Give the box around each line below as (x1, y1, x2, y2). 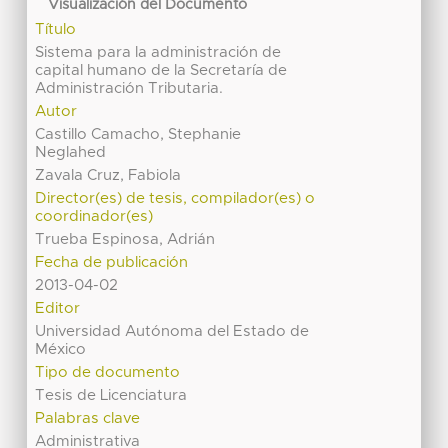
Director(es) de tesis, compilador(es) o (35, 191, 316, 207)
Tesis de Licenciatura (35, 388, 188, 404)
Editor (35, 301, 81, 317)
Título (35, 22, 77, 38)
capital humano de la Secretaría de (35, 63, 288, 79)
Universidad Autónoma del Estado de (35, 324, 310, 340)
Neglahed (35, 145, 107, 161)
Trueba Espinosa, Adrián (35, 232, 216, 248)
